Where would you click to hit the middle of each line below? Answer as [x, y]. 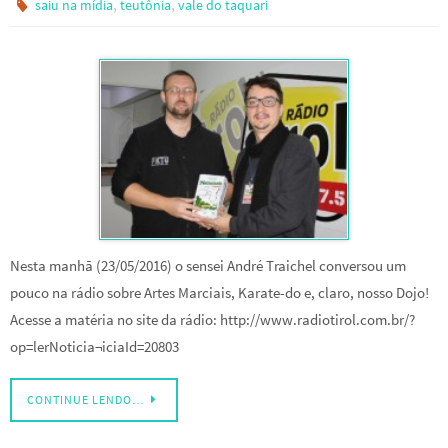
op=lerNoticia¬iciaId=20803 [94, 347]
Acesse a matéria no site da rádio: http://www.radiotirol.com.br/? [212, 320]
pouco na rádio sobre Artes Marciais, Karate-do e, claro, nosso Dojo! [219, 293]
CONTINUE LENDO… [86, 400]
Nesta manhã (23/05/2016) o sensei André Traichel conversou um [208, 266]
